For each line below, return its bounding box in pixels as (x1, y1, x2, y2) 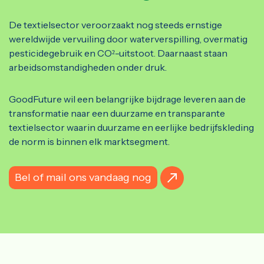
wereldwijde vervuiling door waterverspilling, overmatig (9, 33, 247, 45)
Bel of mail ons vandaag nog (15, 171, 151, 184)
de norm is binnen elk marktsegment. (9, 136, 170, 148)
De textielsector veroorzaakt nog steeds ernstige (9, 19, 222, 31)
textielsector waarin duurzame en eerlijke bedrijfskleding (9, 121, 254, 134)
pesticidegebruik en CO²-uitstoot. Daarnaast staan (9, 47, 227, 60)
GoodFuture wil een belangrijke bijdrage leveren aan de (9, 93, 246, 105)
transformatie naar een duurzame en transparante (9, 107, 225, 120)
